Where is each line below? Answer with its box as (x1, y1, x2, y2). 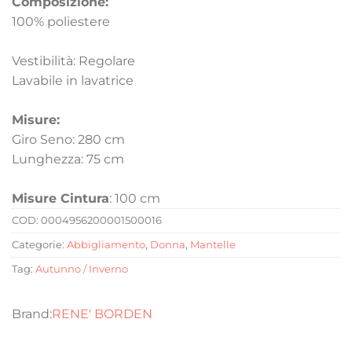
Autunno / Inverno (35, 263, 128, 276)
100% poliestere (12, 14, 110, 30)
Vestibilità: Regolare (12, 53, 135, 69)
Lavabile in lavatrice (12, 73, 134, 89)
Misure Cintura (12, 191, 109, 207)
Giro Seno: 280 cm (12, 132, 125, 148)
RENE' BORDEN (52, 306, 152, 322)
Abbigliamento (67, 239, 145, 251)
